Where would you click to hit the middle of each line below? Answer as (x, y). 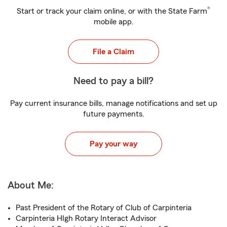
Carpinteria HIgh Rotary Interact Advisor (86, 218)
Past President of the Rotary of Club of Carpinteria (104, 208)
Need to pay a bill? (113, 81)
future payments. (113, 114)
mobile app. (113, 22)
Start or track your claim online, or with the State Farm (112, 11)
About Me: (31, 185)
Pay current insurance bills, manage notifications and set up (113, 103)
